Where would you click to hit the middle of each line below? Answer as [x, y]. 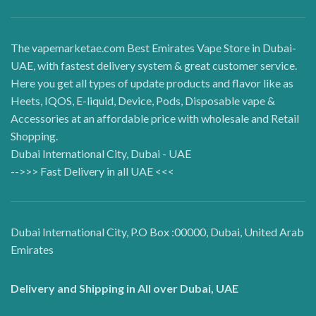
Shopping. [34, 135]
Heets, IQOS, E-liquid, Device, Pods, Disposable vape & [143, 100]
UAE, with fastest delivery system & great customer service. [154, 65]
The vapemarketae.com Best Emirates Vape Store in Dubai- [153, 47]
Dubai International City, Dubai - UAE [101, 153]
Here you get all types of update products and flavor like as [152, 83]
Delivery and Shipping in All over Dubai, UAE [124, 288]
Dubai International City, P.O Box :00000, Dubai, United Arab [157, 231]
